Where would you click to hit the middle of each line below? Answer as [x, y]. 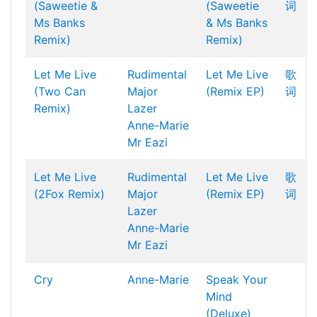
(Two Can [60, 91]
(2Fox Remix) [69, 194]
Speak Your [237, 279]
